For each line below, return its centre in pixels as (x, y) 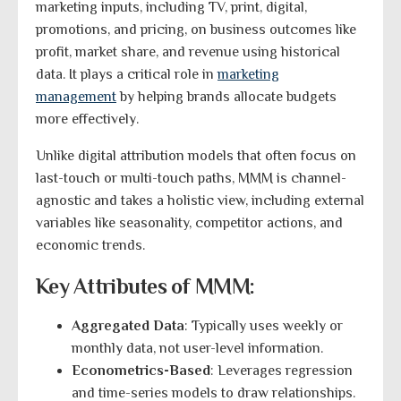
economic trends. (90, 246)
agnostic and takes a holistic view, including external (200, 201)
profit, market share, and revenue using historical (188, 52)
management (76, 97)
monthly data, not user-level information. (197, 349)
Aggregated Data (128, 326)
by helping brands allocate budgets (226, 97)
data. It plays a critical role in (127, 75)
